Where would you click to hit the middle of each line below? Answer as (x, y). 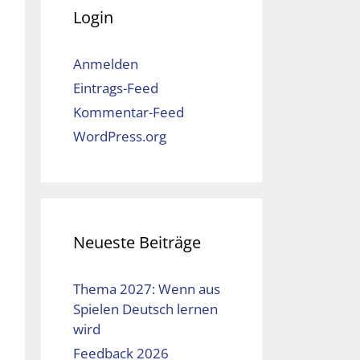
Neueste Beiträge (137, 243)
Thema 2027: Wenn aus (147, 289)
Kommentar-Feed (129, 112)
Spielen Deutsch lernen (145, 309)
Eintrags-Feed (116, 88)
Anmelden (106, 64)
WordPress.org (120, 137)
